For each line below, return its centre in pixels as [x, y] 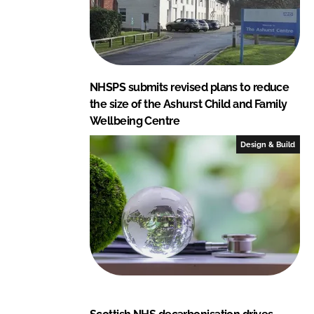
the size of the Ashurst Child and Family [189, 104]
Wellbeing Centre [135, 121]
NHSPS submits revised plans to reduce [190, 87]
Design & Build [268, 144]
